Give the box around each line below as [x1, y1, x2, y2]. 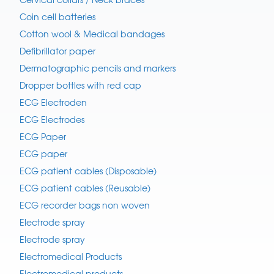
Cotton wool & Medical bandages [20, 28, 165, 40]
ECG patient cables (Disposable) [20, 165, 157, 177]
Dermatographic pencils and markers [20, 62, 176, 75]
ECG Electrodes [20, 113, 84, 126]
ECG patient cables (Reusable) [20, 182, 150, 194]
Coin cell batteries [20, 10, 95, 23]
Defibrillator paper [20, 45, 95, 57]
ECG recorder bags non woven [20, 199, 150, 212]
